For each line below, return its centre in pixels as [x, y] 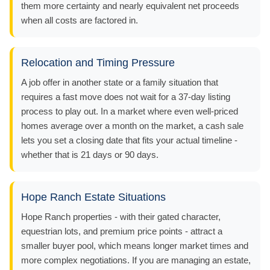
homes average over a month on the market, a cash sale [132, 125]
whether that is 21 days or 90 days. [90, 154]
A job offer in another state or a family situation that [120, 82]
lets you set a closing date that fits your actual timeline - [129, 140]
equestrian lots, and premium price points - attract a [122, 231]
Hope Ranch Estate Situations [93, 197]
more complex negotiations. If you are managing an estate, [136, 260]
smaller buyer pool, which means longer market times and [135, 245]
